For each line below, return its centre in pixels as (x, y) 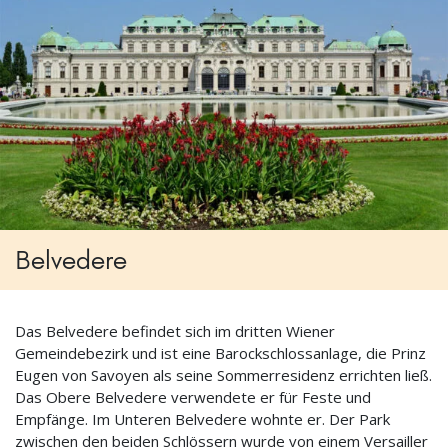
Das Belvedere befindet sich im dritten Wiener (175, 331)
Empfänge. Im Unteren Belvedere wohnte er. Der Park (202, 419)
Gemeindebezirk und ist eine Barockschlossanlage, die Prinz (220, 353)
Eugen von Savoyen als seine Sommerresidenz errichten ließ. (223, 375)
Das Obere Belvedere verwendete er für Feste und (193, 397)
